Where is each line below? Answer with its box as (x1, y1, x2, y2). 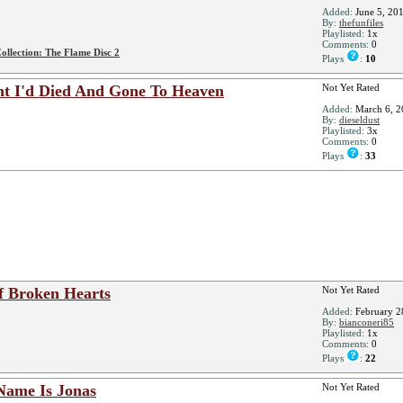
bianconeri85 (339, 317, 394, 327)
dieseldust (339, 114, 380, 125)
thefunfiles (339, 17, 383, 28)
